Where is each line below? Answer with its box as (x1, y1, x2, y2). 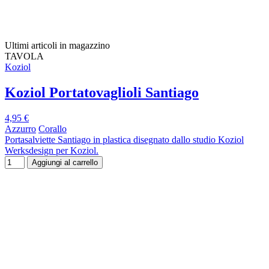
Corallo (38, 124, 67, 134)
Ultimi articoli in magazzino (5, 40, 110, 51)
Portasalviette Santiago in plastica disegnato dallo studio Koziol (5, 134, 244, 145)
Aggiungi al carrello (32, 158, 98, 168)
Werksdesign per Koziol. (5, 145, 98, 156)
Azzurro (5, 124, 36, 134)
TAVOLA (5, 51, 44, 62)
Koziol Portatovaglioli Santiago (5, 85, 199, 101)
